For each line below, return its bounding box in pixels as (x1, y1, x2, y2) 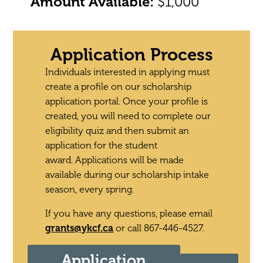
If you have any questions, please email (45, 208, 213, 219)
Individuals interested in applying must (45, 66, 210, 77)
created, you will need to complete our (45, 110, 211, 122)
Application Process (50, 45, 213, 65)
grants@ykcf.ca (45, 222, 114, 234)
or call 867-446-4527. (113, 222, 207, 234)
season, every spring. (45, 184, 134, 195)
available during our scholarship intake (45, 169, 210, 180)
